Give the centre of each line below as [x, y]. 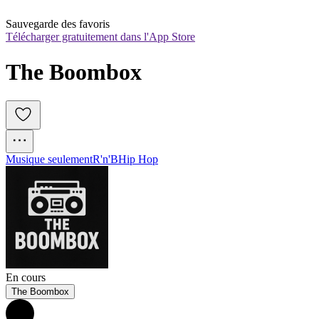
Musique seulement [49, 159]
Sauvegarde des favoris [58, 24]
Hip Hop [138, 159]
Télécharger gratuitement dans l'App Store [100, 37]
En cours [26, 278]
